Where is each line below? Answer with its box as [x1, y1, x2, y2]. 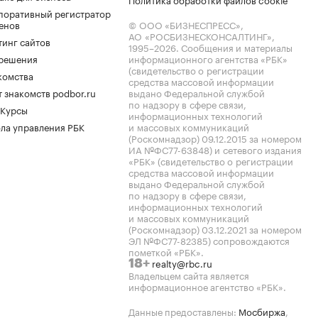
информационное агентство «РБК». [128, 279, 286, 293]
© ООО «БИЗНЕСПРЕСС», [128, 17, 243, 31]
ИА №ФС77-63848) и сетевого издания [128, 142, 302, 156]
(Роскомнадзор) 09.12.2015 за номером [128, 131, 302, 145]
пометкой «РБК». [128, 244, 204, 258]
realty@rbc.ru [152, 256, 212, 270]
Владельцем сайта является [128, 268, 249, 282]
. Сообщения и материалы [176, 40, 292, 54]
